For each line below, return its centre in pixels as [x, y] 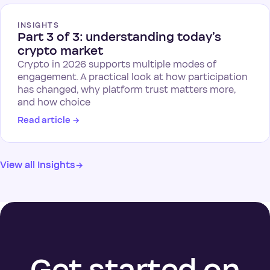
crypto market [60, 51]
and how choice [54, 102]
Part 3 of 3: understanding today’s [119, 37]
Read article [45, 120]
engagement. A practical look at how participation [133, 77]
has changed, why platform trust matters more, [127, 90]
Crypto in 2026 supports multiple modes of [117, 64]
